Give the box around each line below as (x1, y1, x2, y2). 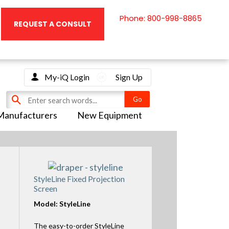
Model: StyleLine (33, 199, 90, 208)
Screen (33, 183, 57, 193)
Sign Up (115, 72, 143, 82)
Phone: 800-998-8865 (119, 13, 202, 24)
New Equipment (77, 109, 142, 121)
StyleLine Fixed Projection (33, 173, 125, 184)
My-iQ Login (44, 72, 89, 82)
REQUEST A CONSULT (13, 18, 91, 29)
